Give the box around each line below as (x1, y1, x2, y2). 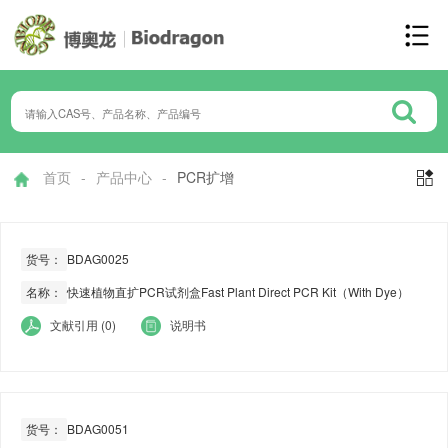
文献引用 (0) (50, 316, 116, 333)
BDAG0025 (67, 250, 129, 267)
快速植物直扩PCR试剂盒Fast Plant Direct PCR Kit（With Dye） (67, 283, 409, 300)
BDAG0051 (67, 420, 129, 438)
